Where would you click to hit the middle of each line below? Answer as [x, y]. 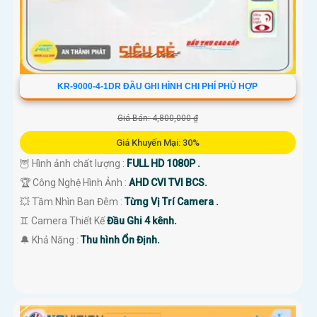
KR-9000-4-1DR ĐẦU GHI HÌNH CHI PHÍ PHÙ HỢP [158, 87]
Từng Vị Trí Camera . [172, 202]
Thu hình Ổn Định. [120, 240]
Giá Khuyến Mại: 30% [157, 143]
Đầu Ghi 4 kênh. [142, 221]
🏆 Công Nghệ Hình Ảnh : [74, 183]
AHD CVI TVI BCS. [168, 183]
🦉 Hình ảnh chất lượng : [73, 164]
